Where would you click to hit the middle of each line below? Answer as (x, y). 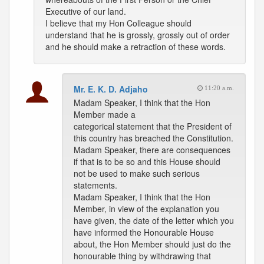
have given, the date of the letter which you (154, 220)
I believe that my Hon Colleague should (118, 23)
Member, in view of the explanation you (146, 209)
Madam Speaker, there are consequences (152, 150)
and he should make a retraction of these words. (136, 47)
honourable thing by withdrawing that (142, 256)
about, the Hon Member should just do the (152, 244)
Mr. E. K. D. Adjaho (111, 89)
